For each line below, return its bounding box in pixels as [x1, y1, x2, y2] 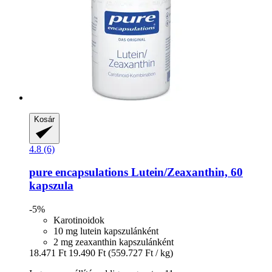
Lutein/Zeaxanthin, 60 [128, 166, 243, 179]
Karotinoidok [53, 215, 104, 226]
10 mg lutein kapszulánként [53, 226, 158, 237]
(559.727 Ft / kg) [108, 248, 173, 259]
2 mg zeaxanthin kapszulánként [53, 237, 174, 248]
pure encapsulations [29, 166, 128, 179]
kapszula [29, 179, 73, 192]
